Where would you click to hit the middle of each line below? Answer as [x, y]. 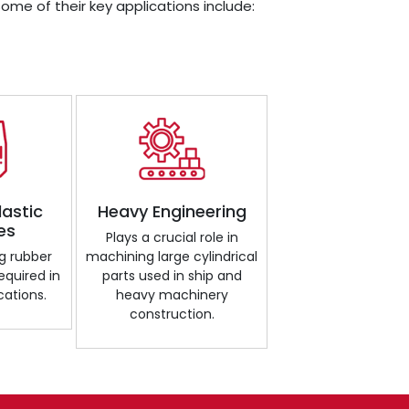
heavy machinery [172, 294]
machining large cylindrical [172, 256]
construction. [172, 314]
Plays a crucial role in [172, 237]
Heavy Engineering [172, 211]
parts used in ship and [172, 275]
